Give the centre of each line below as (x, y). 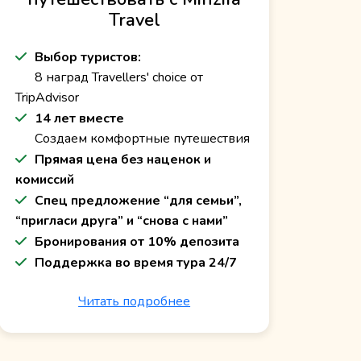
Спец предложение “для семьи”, (139, 201)
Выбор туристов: (88, 58)
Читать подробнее (135, 302)
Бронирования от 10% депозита (137, 242)
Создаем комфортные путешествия (143, 139)
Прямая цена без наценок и (123, 160)
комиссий (45, 180)
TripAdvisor (48, 98)
